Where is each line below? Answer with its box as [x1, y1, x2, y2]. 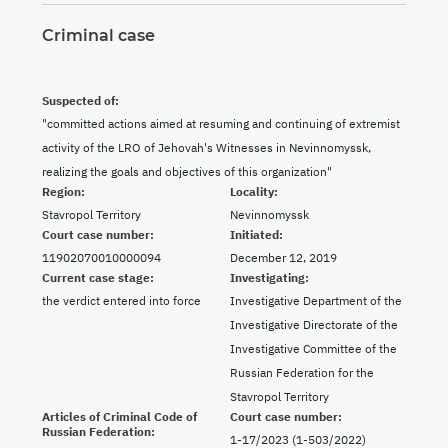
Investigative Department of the [230, 293, 402, 309]
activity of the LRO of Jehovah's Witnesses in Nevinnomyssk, [42, 140, 371, 156]
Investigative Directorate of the [230, 317, 398, 333]
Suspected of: [42, 93, 119, 109]
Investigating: [230, 270, 309, 286]
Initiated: [230, 227, 283, 243]
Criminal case [42, 26, 155, 46]
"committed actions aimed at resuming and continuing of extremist [42, 116, 400, 132]
